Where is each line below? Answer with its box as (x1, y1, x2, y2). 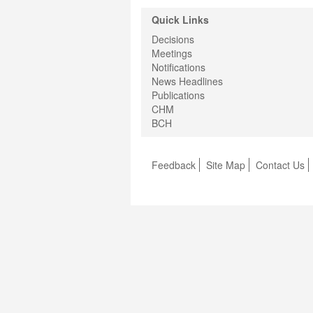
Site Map (206, 158, 245, 173)
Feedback (152, 158, 196, 173)
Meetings (152, 46, 192, 61)
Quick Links (152, 13, 209, 27)
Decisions (152, 32, 194, 47)
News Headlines (152, 74, 223, 89)
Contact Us (256, 158, 305, 173)
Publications (152, 88, 205, 103)
